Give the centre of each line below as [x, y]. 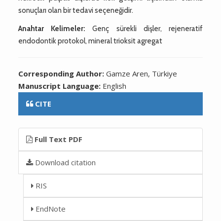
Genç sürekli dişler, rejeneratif [144, 28]
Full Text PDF [58, 139]
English [115, 86]
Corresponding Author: [62, 73]
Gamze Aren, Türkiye [142, 73]
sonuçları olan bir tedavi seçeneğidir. [76, 10]
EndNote [50, 208]
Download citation [65, 162]
